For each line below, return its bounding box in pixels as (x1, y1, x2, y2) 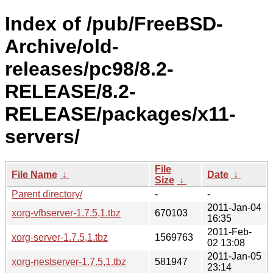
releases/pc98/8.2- (5, 58, 174, 80)
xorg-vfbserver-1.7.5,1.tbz (12, 207, 121, 218)
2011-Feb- (207, 226, 252, 237)
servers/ (5, 126, 80, 148)
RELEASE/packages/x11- (5, 103, 236, 126)
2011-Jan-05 (207, 250, 261, 261)
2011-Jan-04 (207, 202, 261, 213)
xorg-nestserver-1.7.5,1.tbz (12, 256, 126, 267)
